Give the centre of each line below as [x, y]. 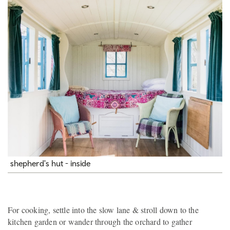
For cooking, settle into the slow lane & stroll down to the [103, 209]
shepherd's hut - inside [50, 163]
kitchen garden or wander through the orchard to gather [100, 221]
